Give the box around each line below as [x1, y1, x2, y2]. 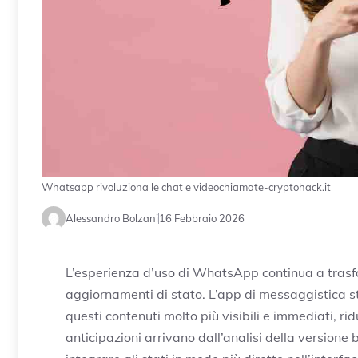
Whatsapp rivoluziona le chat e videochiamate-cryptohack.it [42, 181, 331, 194]
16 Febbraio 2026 [159, 211, 245, 225]
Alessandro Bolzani [66, 211, 158, 225]
